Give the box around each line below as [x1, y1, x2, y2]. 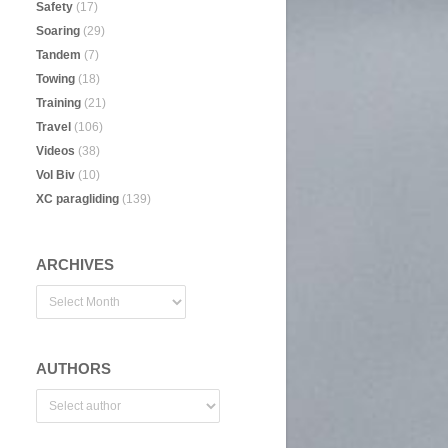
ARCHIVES [36, 256, 114, 273]
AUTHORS [36, 360, 111, 377]
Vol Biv [36, 168, 75, 182]
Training [36, 96, 81, 110]
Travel [36, 120, 71, 134]
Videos [36, 144, 75, 158]
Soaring [36, 24, 80, 38]
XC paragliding [36, 192, 119, 206]
